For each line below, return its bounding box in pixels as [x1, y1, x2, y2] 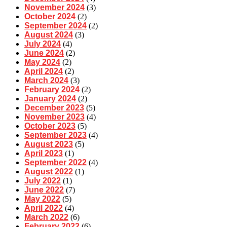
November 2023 [24, 112, 85, 122]
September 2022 [24, 158, 87, 167]
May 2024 [24, 58, 60, 67]
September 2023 [24, 131, 87, 140]
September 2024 [24, 21, 87, 30]
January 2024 [24, 94, 76, 103]
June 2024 [24, 49, 64, 58]
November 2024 [24, 3, 85, 12]
